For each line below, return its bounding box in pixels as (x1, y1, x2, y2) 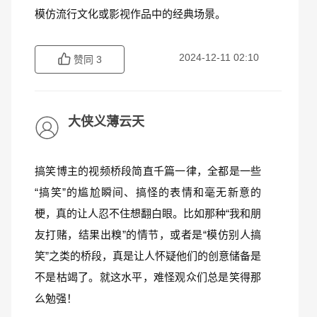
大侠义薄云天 (68, 115, 144, 129)
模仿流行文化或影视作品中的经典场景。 (35, 8, 226, 20)
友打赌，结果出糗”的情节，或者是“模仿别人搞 (35, 229, 261, 241)
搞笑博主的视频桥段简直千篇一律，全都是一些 (35, 165, 261, 177)
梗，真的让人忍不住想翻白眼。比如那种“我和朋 (35, 207, 261, 219)
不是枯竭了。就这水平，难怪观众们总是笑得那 (35, 271, 261, 283)
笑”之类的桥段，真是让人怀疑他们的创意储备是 (35, 250, 261, 262)
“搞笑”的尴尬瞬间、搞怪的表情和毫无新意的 (35, 186, 261, 198)
